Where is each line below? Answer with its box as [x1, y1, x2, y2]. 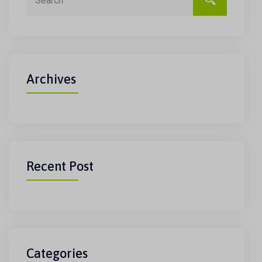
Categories [26, 246, 88, 261]
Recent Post [26, 158, 94, 174]
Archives [26, 71, 76, 87]
